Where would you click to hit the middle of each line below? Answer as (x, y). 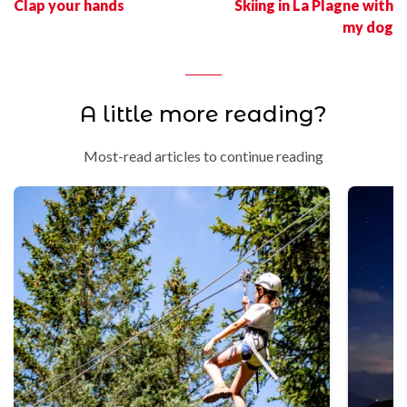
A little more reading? (203, 114)
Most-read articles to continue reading (203, 156)
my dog (368, 27)
